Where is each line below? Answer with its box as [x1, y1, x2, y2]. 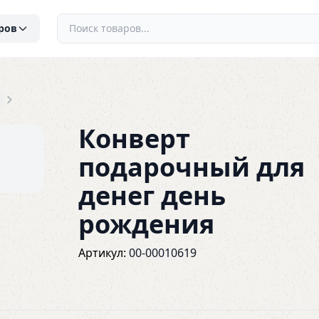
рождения [78, 206, 215, 241]
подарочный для [78, 150, 305, 184]
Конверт [78, 121, 191, 156]
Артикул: [78, 245, 130, 261]
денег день [78, 178, 226, 213]
